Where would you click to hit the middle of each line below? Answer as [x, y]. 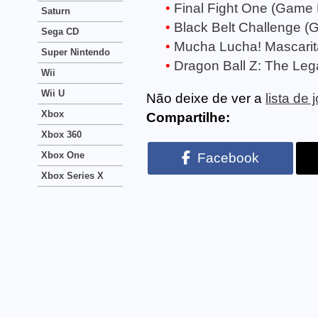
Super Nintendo [76, 52]
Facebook [228, 158]
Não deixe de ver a [206, 99]
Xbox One [63, 155]
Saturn [56, 11]
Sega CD [60, 32]
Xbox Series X [72, 176]
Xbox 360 [61, 135]
